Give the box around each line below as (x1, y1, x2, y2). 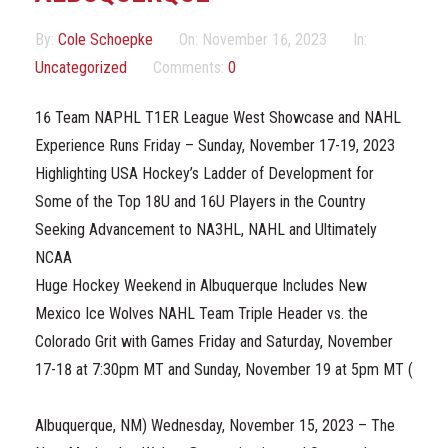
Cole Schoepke (58, 30, 157, 49)
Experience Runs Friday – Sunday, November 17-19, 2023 (35, 136, 395, 155)
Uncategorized (35, 58, 127, 77)
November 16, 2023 (202, 30, 327, 49)
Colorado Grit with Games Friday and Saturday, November (35, 332, 393, 351)
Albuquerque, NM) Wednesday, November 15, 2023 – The (35, 416, 395, 435)
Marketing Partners (20, 2, 154, 21)
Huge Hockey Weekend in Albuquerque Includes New (35, 276, 367, 295)
